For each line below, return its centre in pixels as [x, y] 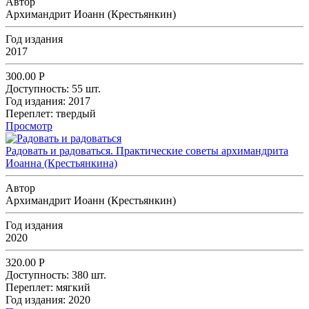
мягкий [73, 287]
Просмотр [29, 126]
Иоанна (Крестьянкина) [61, 163]
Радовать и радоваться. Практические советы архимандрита [147, 150]
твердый [76, 113]
